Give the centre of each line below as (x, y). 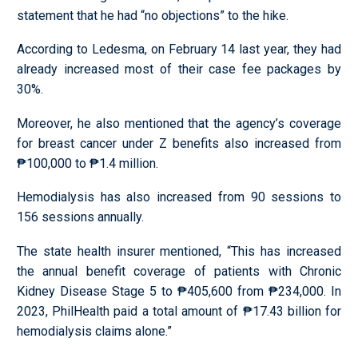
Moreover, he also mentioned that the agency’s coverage (179, 123)
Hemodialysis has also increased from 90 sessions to (179, 197)
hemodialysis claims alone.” (94, 331)
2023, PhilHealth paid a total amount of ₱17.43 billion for (179, 311)
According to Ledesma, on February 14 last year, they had (179, 50)
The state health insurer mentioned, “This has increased (179, 251)
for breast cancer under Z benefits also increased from (179, 143)
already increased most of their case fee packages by (179, 70)
